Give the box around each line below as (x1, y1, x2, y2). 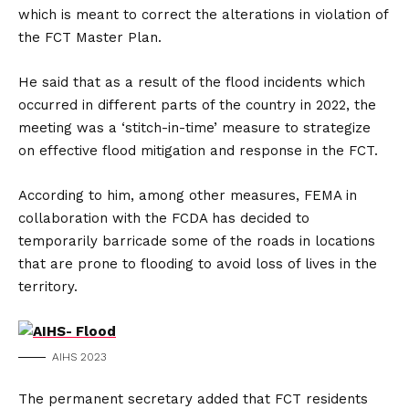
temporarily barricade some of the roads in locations (18, 233, 375, 249)
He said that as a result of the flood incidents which (18, 74, 365, 90)
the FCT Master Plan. (18, 29, 162, 46)
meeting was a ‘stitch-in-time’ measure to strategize (18, 120, 371, 136)
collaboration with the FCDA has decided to (18, 210, 309, 226)
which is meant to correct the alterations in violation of (18, 6, 388, 23)
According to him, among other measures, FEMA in (18, 187, 357, 204)
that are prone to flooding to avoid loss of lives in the (18, 256, 377, 272)
